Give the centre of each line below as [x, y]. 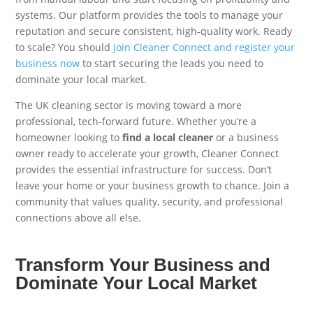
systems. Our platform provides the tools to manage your [150, 15]
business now [48, 63]
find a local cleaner [168, 137]
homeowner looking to [69, 137]
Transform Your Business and [143, 264]
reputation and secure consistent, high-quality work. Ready [154, 31]
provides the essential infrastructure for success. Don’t [144, 169]
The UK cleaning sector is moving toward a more [129, 105]
